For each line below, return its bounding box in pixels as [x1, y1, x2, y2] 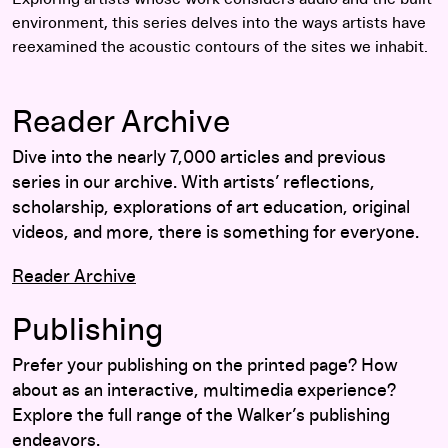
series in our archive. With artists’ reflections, [12, 173, 375, 192]
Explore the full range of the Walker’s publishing [12, 406, 390, 425]
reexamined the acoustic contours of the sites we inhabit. [12, 38, 428, 55]
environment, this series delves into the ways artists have [12, 14, 426, 31]
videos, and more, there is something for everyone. [12, 223, 419, 242]
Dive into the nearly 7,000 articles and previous [12, 148, 386, 167]
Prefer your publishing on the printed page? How [12, 356, 398, 375]
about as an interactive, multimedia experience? [12, 381, 396, 400]
